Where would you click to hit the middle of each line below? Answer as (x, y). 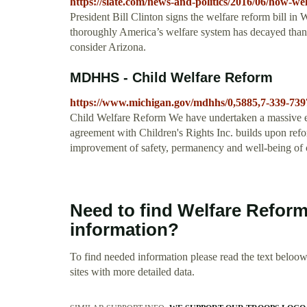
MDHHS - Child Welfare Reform (171, 78)
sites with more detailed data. (132, 272)
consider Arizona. (108, 47)
